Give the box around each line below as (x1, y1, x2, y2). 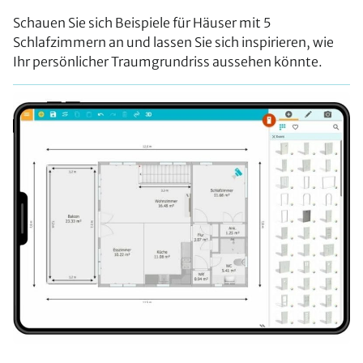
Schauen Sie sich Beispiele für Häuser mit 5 (13, 14, 271, 31)
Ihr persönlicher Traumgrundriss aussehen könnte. (13, 53, 322, 70)
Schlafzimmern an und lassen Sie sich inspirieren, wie (13, 33, 334, 50)
